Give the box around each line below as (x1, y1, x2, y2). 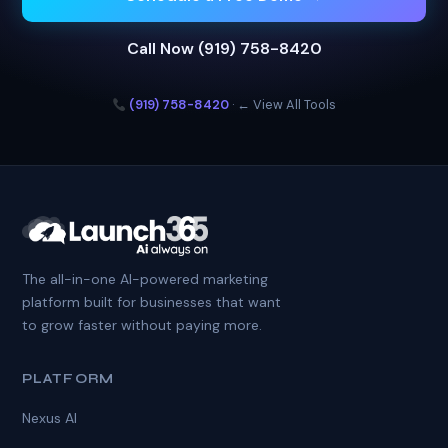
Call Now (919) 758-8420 (126, 38, 322, 60)
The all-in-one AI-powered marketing (22, 270, 269, 289)
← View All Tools (237, 96, 337, 114)
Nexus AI (22, 409, 78, 428)
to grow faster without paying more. (22, 316, 263, 335)
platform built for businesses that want (22, 293, 282, 312)
